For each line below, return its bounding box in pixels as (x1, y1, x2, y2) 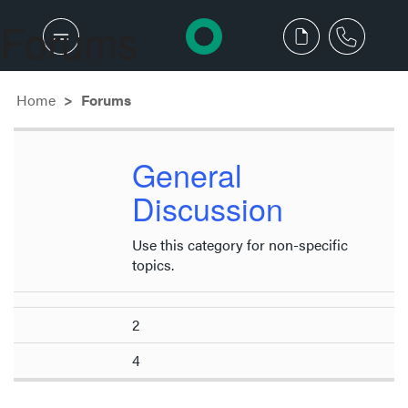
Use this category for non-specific (132, 233, 348, 255)
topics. (132, 253, 174, 275)
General (132, 152, 242, 197)
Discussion (132, 186, 283, 230)
